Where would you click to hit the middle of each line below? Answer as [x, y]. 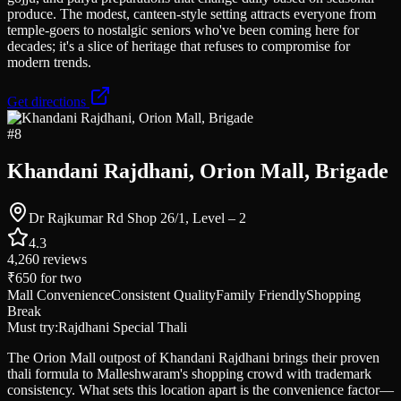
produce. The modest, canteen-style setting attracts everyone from [192, 13]
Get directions [48, 101]
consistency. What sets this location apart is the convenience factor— [200, 390]
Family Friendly [261, 295]
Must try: [33, 328]
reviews [63, 260]
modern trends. [49, 62]
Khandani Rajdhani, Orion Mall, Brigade [198, 171]
